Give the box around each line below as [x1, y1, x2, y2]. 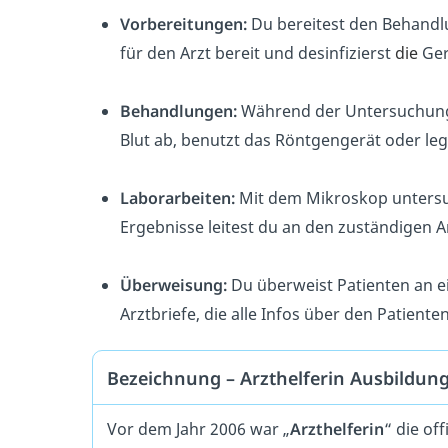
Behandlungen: [120, 100, 237, 122]
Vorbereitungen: [120, 13, 247, 35]
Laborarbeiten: [120, 187, 235, 209]
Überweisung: [120, 274, 231, 296]
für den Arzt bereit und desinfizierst [120, 42, 395, 64]
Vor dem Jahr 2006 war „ [107, 417, 290, 440]
